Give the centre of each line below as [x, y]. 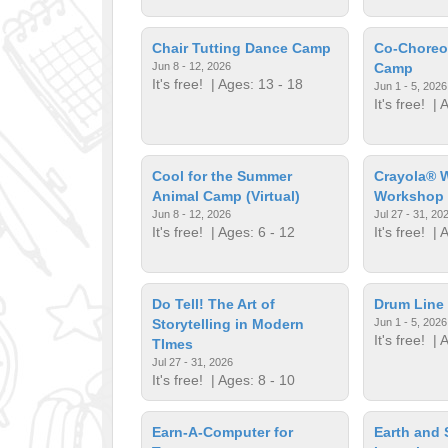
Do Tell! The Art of [214, 303]
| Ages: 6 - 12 [249, 231]
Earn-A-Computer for [223, 431]
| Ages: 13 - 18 [253, 83]
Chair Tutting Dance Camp [242, 47]
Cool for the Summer [222, 175]
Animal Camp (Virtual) [226, 195]
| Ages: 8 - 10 [249, 379]
